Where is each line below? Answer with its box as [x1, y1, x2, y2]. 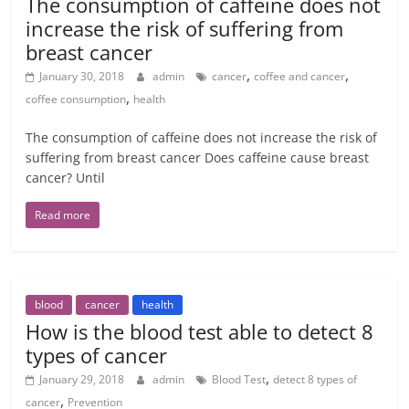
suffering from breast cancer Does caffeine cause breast [26, 149, 370, 166]
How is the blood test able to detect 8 [26, 318, 374, 345]
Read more [35, 207, 91, 223]
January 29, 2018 [39, 372, 125, 387]
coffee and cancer [254, 68, 346, 84]
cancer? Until [26, 169, 106, 186]
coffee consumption [26, 91, 127, 107]
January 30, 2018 [39, 68, 125, 84]
